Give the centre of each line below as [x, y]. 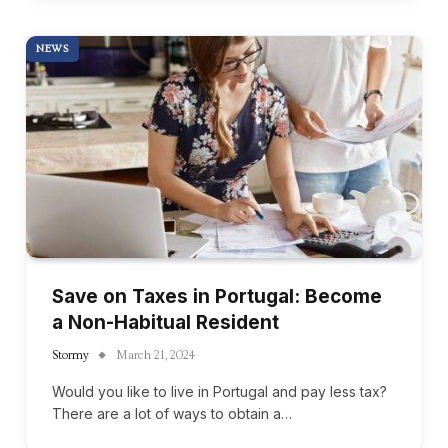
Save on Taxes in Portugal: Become [217, 297]
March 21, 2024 [155, 356]
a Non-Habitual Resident [165, 323]
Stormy [70, 356]
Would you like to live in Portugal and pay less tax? [219, 392]
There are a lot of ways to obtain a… [172, 414]
